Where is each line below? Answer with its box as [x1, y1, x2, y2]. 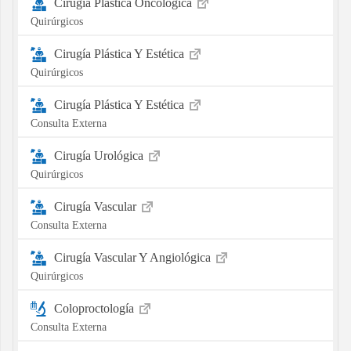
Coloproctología [53, 301, 137, 315]
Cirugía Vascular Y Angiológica [53, 250, 214, 264]
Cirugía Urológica [53, 148, 147, 162]
